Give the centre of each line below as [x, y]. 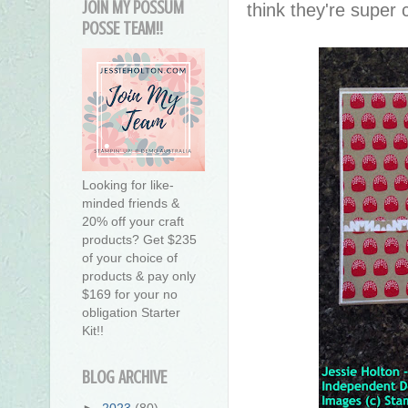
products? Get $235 [139, 240]
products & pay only [139, 276]
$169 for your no [130, 295]
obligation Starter [131, 313]
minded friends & [131, 204]
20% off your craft [133, 222]
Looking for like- [128, 185]
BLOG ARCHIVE [124, 378]
